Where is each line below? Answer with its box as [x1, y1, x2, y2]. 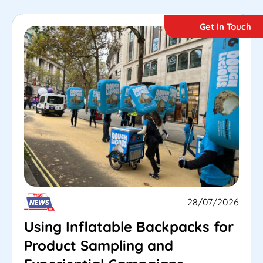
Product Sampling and [24, 237, 173, 255]
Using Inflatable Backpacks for [24, 218, 234, 236]
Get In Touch [200, 21, 251, 32]
